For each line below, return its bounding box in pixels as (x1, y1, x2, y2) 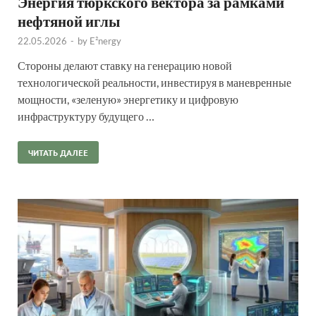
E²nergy (90, 35, 121, 47)
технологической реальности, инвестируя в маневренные (18, 75, 291, 90)
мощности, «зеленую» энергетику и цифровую (18, 92, 238, 107)
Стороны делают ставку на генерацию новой (18, 59, 232, 73)
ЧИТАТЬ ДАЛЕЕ (28, 147, 88, 159)
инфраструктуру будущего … (18, 109, 154, 123)
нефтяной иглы (18, 12, 120, 30)
